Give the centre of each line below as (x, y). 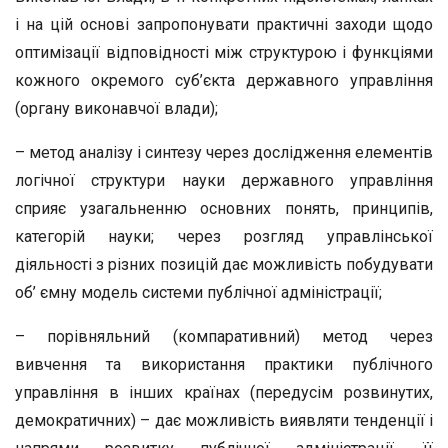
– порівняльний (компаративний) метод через (224, 336)
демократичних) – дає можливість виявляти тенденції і (224, 420)
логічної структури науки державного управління (224, 180)
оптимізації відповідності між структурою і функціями (224, 52)
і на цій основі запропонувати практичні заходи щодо (224, 24)
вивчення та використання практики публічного (224, 364)
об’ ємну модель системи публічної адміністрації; (198, 292)
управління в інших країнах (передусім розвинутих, (224, 392)
